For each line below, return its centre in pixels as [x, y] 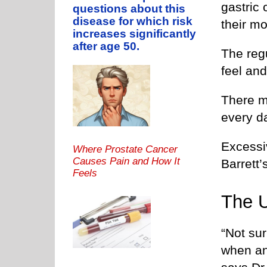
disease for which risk [133, 21]
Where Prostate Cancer [125, 149]
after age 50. [106, 46]
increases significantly [134, 34]
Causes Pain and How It [126, 161]
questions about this [129, 9]
